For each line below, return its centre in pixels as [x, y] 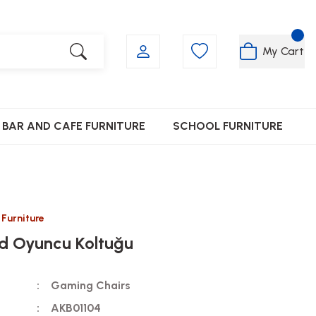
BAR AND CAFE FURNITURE [73, 126]
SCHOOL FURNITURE [227, 126]
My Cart [283, 51]
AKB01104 [75, 308]
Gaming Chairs [90, 285]
